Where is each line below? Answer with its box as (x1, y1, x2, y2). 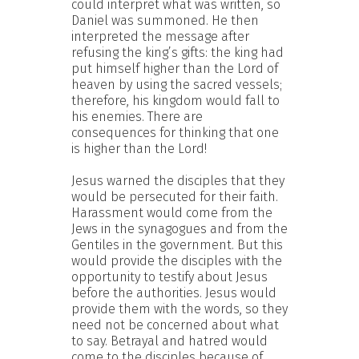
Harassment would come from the (71, 204, 272, 220)
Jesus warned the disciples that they (71, 172, 284, 188)
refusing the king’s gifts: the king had (71, 44, 284, 60)
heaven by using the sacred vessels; (71, 76, 282, 92)
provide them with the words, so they (71, 301, 288, 317)
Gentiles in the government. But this (71, 236, 283, 252)
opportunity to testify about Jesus (71, 268, 268, 284)
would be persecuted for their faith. (71, 188, 278, 204)
